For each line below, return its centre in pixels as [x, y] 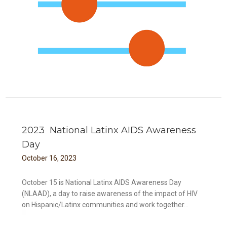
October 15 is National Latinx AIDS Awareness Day [102, 182]
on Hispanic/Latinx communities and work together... [105, 204]
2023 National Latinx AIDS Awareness [109, 130]
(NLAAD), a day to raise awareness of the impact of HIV [110, 193]
